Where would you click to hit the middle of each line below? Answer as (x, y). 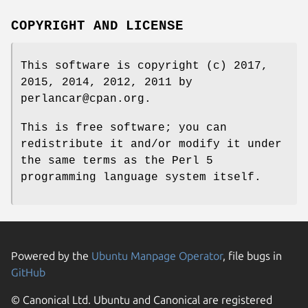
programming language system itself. (141, 178)
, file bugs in (252, 256)
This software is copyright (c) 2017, (144, 66)
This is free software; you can (124, 128)
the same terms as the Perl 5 (117, 161)
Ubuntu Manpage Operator (157, 256)
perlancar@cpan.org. (86, 99)
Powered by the (51, 256)
